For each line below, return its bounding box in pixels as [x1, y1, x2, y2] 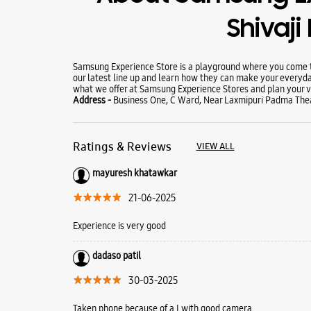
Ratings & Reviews [72, 138, 171, 154]
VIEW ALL [196, 140, 235, 152]
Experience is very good [72, 219, 166, 232]
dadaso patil [92, 249, 141, 262]
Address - [72, 93, 113, 106]
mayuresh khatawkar [92, 166, 177, 179]
